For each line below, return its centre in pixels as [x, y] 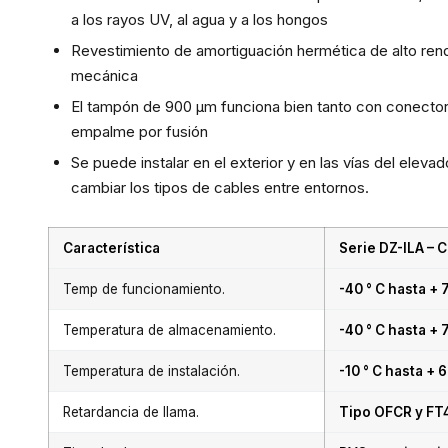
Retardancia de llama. [131, 412]
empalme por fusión [139, 131]
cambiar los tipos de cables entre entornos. [219, 187]
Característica [111, 248]
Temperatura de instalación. [151, 371]
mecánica [104, 75]
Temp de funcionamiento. [144, 289]
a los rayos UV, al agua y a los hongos [199, 19]
